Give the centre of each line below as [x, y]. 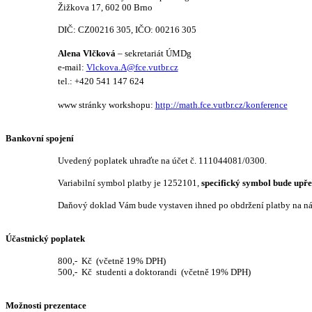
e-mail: [72, 67]
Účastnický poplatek [45, 239]
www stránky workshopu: [106, 105]
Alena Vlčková [86, 53]
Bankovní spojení [40, 138]
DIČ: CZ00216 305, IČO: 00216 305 [127, 30]
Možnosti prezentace [46, 305]
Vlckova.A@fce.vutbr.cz [132, 67]
